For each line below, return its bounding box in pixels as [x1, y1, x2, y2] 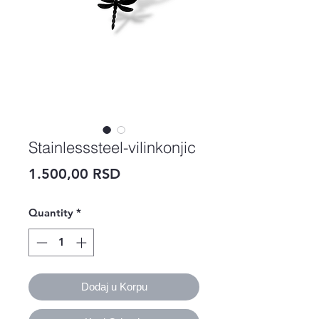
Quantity [28, 206, 73, 219]
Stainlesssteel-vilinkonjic [28, 137, 196, 157]
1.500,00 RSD [28, 165, 120, 182]
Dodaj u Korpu [80, 280, 147, 293]
